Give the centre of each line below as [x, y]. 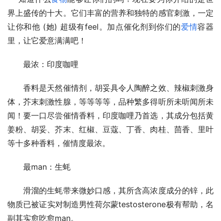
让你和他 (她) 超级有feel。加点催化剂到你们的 [94, 26]
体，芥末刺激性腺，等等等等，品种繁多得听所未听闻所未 [110, 101]
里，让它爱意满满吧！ [47, 40]
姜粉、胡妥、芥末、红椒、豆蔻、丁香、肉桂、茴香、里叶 [110, 129]
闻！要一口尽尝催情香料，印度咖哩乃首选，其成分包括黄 [110, 115]
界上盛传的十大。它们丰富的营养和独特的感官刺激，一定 [110, 13]
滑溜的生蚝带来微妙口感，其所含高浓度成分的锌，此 [110, 190]
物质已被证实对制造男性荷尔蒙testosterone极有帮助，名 [110, 204]
